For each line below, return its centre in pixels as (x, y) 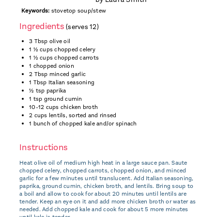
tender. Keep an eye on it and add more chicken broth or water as (108, 201)
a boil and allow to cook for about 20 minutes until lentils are (103, 194)
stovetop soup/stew (78, 11)
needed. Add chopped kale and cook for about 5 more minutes (104, 209)
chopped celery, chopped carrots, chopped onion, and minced (103, 170)
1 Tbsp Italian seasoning (62, 82)
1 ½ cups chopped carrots (64, 58)
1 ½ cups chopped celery (62, 49)
